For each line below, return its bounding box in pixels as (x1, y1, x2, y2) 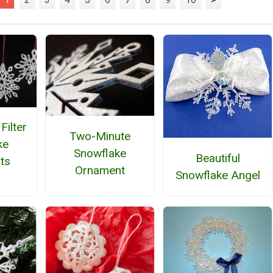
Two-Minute (69, 129, 130, 143)
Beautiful (195, 151, 240, 165)
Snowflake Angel (175, 168, 260, 182)
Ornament (74, 163, 125, 177)
